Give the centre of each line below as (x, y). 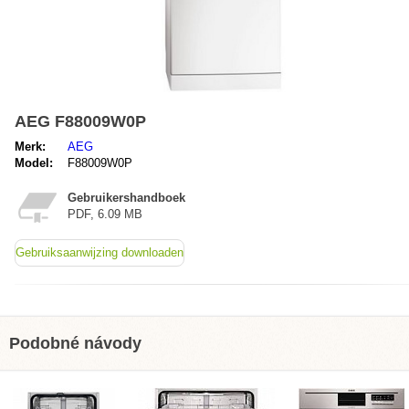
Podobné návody (75, 343)
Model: (34, 163)
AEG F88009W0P (80, 121)
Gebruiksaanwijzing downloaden (100, 252)
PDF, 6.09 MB (105, 214)
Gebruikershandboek (126, 198)
